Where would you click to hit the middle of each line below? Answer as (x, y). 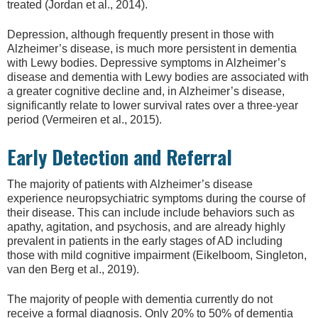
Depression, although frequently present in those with (141, 35)
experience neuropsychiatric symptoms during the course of (156, 198)
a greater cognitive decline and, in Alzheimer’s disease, (146, 92)
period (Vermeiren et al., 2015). (84, 120)
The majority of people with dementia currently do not (140, 300)
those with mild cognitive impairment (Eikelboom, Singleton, (157, 255)
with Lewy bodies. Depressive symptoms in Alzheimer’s (147, 63)
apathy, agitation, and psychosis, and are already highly (146, 226)
